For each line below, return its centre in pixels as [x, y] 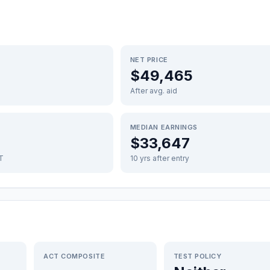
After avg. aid [153, 91]
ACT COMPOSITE [74, 256]
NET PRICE [149, 60]
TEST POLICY [197, 256]
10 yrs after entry [159, 158]
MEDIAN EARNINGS [164, 127]
